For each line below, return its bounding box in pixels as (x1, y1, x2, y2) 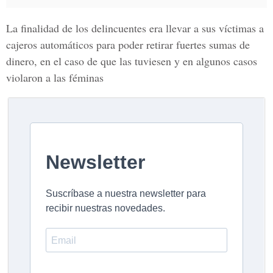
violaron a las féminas (6, 70, 104, 85)
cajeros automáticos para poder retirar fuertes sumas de (6, 37, 250, 52)
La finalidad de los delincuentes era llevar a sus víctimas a (6, 21, 264, 35)
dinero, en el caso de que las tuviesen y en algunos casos (6, 54, 257, 68)
